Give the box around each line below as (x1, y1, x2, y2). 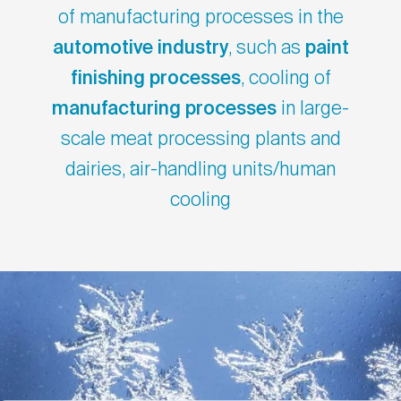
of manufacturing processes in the (57, 9, 344, 29)
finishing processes (70, 70, 241, 90)
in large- (277, 100, 349, 120)
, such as (227, 39, 305, 59)
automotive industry (52, 39, 228, 59)
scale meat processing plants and (60, 131, 341, 150)
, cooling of (240, 70, 331, 90)
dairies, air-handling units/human (65, 161, 336, 181)
